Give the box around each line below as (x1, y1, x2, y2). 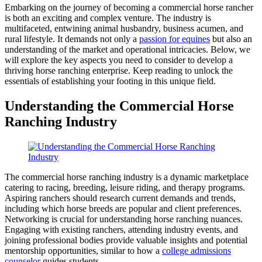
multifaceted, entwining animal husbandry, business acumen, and (5, 23, 243, 33)
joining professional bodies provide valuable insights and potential (5, 235, 247, 245)
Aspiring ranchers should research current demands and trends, (5, 192, 236, 203)
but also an (210, 33, 252, 44)
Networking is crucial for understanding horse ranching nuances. (5, 213, 243, 224)
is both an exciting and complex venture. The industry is (5, 12, 211, 23)
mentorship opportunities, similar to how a (5, 245, 162, 256)
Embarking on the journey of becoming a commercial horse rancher (5, 2, 253, 12)
